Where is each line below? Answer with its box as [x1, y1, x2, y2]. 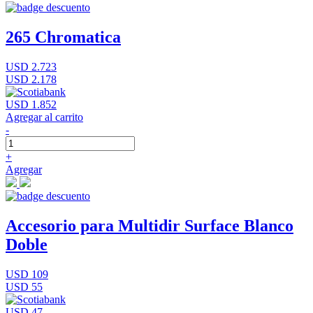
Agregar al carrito [6, 110, 83, 123]
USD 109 [6, 268, 48, 280]
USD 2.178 [6, 73, 57, 85]
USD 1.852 [6, 98, 57, 110]
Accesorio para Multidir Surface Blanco [6, 216, 293, 235]
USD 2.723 [6, 60, 57, 73]
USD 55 [6, 280, 43, 293]
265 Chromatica [6, 27, 121, 46]
